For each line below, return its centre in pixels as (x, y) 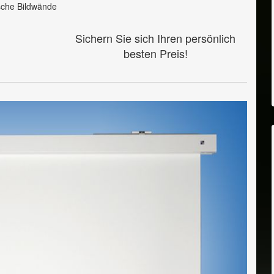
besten (141, 53)
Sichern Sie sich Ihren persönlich (156, 38)
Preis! (173, 53)
